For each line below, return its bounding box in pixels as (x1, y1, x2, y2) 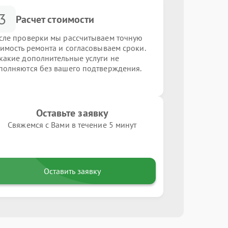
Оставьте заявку (36, 106, 109, 120)
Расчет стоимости (15, 12, 95, 26)
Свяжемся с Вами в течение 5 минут (8, 120, 137, 130)
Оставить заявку (43, 166, 101, 176)
